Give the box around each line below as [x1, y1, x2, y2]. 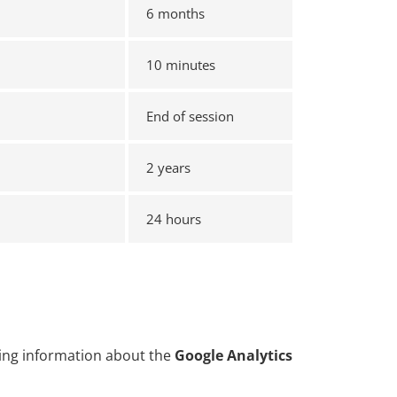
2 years [146, 159, 191, 176]
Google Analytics [175, 346, 292, 365]
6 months [146, 4, 205, 22]
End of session [146, 107, 234, 125]
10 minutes [146, 56, 215, 74]
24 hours [146, 210, 201, 228]
